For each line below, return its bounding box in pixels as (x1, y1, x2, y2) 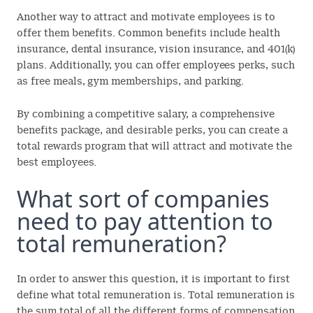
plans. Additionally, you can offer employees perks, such (17, 58, 295, 71)
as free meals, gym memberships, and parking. (17, 74, 245, 87)
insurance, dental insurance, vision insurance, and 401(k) (17, 42, 295, 55)
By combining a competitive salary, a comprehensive (17, 107, 275, 120)
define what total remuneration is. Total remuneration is (17, 288, 295, 301)
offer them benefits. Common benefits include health (17, 26, 281, 39)
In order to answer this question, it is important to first (17, 272, 290, 285)
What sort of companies (17, 182, 270, 214)
